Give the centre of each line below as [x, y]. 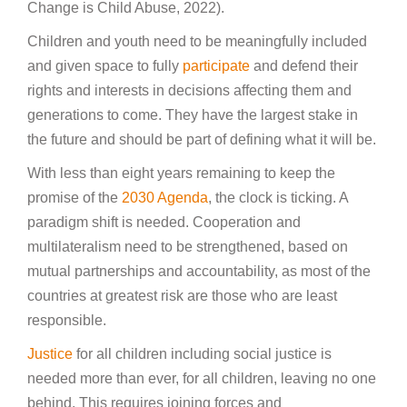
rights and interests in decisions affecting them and [189, 91]
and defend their [304, 66]
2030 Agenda [165, 198]
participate [216, 66]
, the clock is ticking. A [278, 198]
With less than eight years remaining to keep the [181, 174]
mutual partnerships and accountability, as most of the [199, 272]
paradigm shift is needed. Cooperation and [164, 223]
